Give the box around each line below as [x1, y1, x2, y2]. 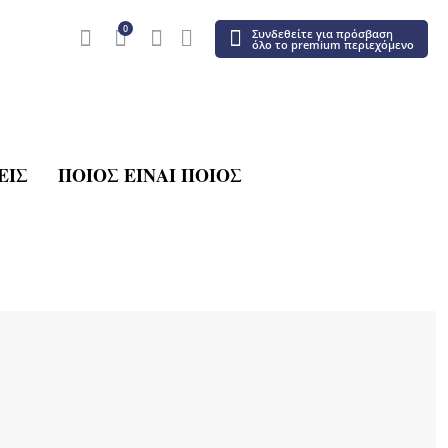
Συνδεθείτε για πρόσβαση [252, 26, 393, 41]
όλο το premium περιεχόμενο [252, 37, 414, 52]
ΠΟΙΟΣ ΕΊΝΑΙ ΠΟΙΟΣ [57, 162, 242, 188]
